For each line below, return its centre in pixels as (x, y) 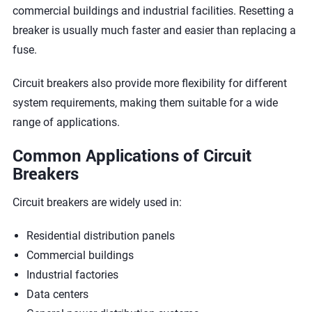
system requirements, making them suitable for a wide (145, 103)
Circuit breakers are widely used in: (97, 202)
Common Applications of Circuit (132, 155)
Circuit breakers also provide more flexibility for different (149, 83)
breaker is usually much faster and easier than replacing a (154, 30)
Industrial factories (72, 275)
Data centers (57, 294)
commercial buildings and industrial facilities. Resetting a (153, 11)
